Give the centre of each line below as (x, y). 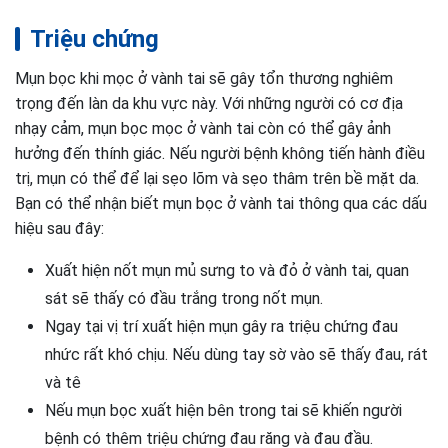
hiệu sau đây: (59, 228)
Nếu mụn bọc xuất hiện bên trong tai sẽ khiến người (223, 410)
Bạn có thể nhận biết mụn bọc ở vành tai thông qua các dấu (221, 203)
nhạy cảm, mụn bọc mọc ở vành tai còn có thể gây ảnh (203, 128)
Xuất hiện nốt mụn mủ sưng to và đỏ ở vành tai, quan (227, 270)
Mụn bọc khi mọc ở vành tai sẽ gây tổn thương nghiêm (204, 78)
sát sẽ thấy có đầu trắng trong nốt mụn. (184, 298)
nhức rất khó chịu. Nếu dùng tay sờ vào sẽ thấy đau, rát (236, 354)
